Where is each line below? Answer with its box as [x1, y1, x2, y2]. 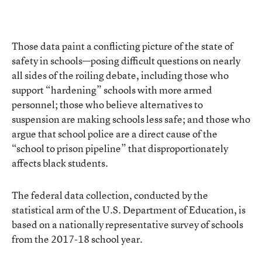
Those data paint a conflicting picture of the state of [12, 39, 233, 53]
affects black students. [12, 156, 108, 170]
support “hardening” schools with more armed [12, 82, 212, 96]
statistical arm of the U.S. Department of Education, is [12, 202, 246, 216]
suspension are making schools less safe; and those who [12, 112, 250, 126]
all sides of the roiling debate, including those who [12, 68, 229, 82]
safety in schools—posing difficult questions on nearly [12, 53, 240, 67]
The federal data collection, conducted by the [12, 188, 208, 202]
